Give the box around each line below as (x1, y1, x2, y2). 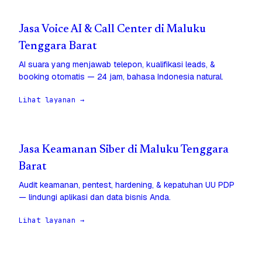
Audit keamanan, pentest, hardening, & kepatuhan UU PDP (19, 180, 235, 191)
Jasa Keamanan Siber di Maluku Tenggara (19, 144, 229, 156)
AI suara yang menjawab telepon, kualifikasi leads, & (19, 59, 215, 70)
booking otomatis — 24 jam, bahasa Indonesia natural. (19, 71, 223, 82)
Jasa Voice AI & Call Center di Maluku (19, 24, 206, 36)
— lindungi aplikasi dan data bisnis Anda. (19, 192, 171, 203)
